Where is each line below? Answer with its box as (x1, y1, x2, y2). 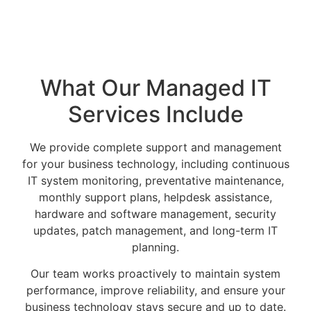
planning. (132, 239, 179, 254)
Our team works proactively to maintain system (31, 267, 280, 281)
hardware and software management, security (35, 206, 276, 221)
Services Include (67, 100, 244, 128)
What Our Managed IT (40, 74, 271, 101)
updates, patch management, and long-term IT (33, 223, 278, 237)
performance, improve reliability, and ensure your (26, 283, 285, 298)
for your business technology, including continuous (22, 156, 289, 171)
